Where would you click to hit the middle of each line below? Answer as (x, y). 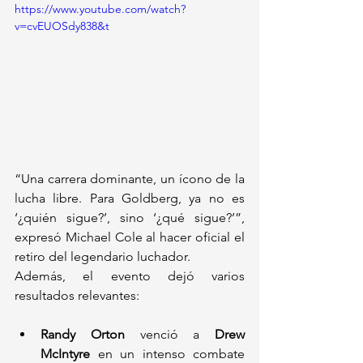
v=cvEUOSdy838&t (62, 26)
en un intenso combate (167, 353)
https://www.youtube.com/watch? (100, 9)
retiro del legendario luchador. (102, 256)
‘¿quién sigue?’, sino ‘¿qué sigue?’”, (130, 217)
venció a (169, 334)
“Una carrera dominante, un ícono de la (130, 178)
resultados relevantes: (77, 295)
